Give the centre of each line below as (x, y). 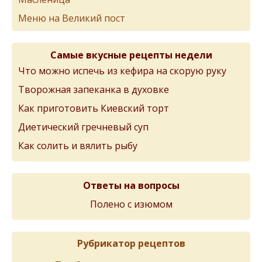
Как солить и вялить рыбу (78, 146)
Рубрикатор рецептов (131, 243)
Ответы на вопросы (131, 185)
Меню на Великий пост (72, 18)
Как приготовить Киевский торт (94, 108)
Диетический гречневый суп (83, 127)
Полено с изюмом (131, 204)
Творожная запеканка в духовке (94, 89)
